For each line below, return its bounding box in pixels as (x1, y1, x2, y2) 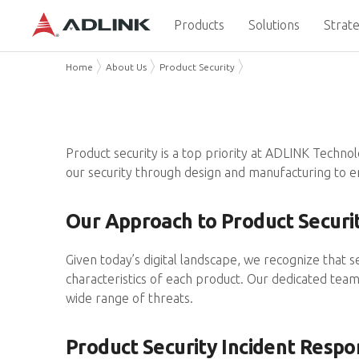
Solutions (248, 18, 300, 32)
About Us (106, 62, 147, 72)
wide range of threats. (66, 291, 193, 305)
